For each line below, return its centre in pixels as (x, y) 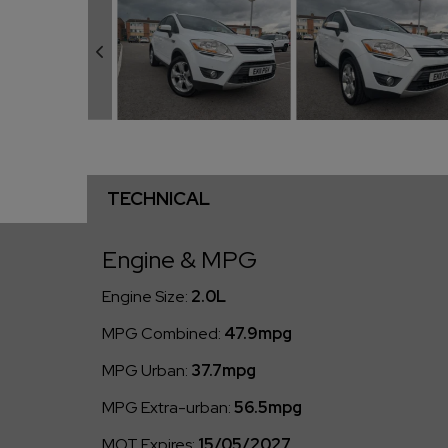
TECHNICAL (158, 198)
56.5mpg (268, 407)
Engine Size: (145, 296)
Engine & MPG (179, 259)
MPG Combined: (161, 333)
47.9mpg (258, 333)
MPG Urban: (145, 370)
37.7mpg (223, 370)
